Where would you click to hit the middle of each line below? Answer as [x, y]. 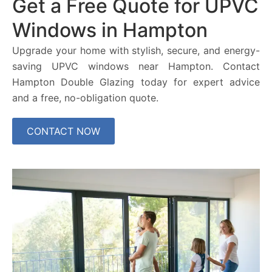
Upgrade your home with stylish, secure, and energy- [136, 51]
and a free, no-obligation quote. [85, 98]
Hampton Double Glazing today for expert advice [136, 82]
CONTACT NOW [63, 131]
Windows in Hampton [110, 30]
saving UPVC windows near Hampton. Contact [136, 66]
